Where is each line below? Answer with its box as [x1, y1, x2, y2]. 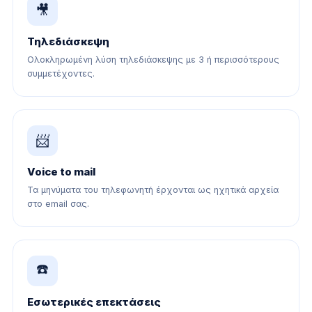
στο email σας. [27, 198, 89, 209]
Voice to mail [27, 165, 95, 178]
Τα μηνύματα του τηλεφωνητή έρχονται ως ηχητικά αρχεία [27, 185, 279, 195]
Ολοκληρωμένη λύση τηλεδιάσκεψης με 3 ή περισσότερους [27, 54, 279, 65]
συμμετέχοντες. [27, 68, 95, 79]
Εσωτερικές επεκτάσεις [27, 295, 161, 309]
